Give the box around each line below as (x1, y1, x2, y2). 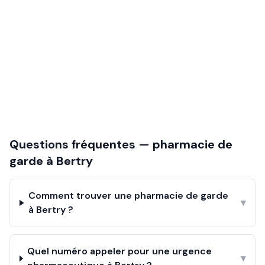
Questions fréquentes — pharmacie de (9, 137, 232, 152)
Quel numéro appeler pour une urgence (27, 245, 212, 257)
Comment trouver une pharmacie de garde (28, 189, 229, 202)
